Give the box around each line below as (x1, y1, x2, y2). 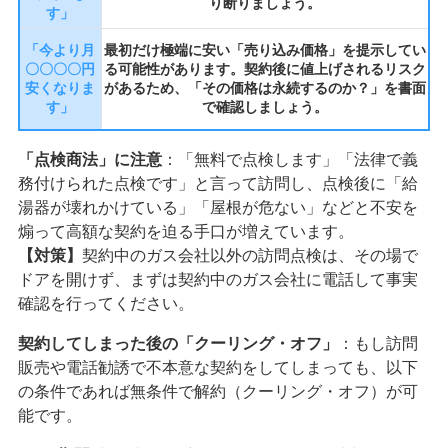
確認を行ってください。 (17, 294, 194, 312)
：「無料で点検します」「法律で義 (161, 150, 418, 168)
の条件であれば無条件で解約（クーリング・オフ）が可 (17, 382, 418, 400)
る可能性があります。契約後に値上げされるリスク (103, 61, 426, 78)
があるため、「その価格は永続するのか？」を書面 (103, 80, 426, 97)
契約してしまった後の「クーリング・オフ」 (17, 334, 338, 352)
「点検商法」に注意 (17, 150, 162, 168)
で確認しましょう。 (201, 99, 328, 116)
